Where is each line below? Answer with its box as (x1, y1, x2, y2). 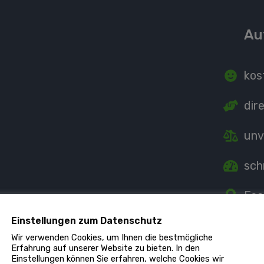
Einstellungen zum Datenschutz (11, 215, 162, 227)
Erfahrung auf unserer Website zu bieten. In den (11, 243, 200, 254)
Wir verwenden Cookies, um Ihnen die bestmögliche (11, 232, 213, 243)
